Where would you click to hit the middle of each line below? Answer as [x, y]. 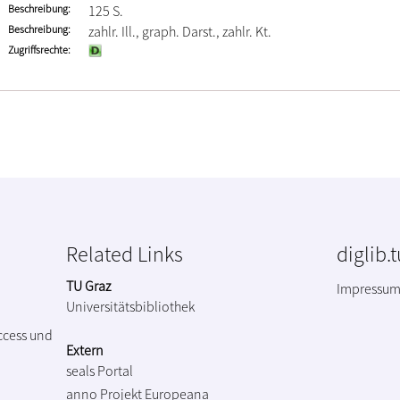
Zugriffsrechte [38, 50]
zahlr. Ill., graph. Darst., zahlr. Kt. [180, 31]
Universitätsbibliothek [130, 306]
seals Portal [100, 370]
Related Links [125, 254]
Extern [85, 350]
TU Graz [88, 285]
